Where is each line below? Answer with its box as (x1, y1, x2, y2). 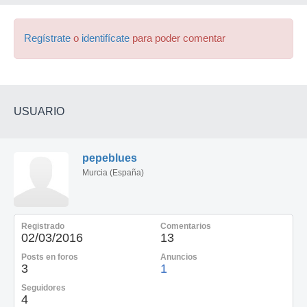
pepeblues (82, 152, 137, 164)
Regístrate (24, 33, 71, 44)
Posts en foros (21, 252, 78, 262)
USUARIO (14, 106, 64, 117)
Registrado (21, 221, 64, 231)
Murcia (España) (82, 168, 144, 177)
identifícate (82, 33, 130, 44)
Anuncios (160, 252, 197, 262)
